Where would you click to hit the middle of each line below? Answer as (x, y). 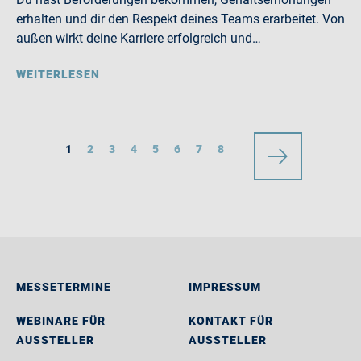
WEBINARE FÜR (61, 321)
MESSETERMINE (64, 287)
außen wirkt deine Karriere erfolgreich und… (139, 38)
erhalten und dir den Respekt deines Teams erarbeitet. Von (180, 19)
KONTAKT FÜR (231, 321)
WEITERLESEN (58, 74)
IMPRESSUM (225, 287)
